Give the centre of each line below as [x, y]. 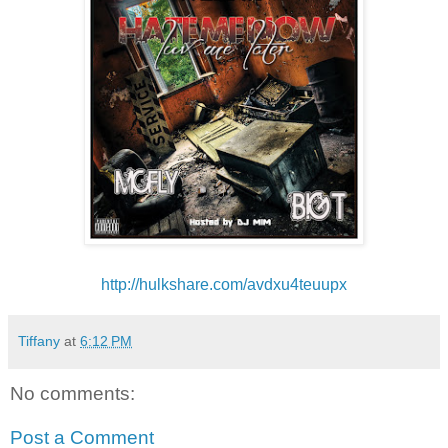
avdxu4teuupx [297, 285]
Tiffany [39, 341]
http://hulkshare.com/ [174, 285]
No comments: [72, 394]
